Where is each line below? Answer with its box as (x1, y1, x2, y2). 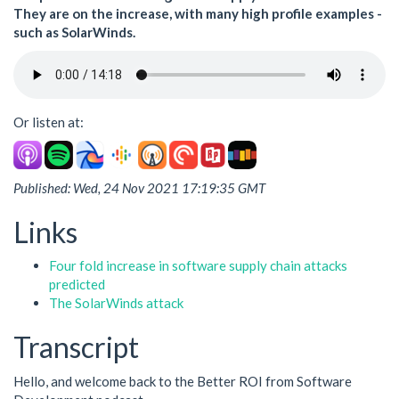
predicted (49, 276, 105, 292)
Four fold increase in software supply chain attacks (49, 257, 347, 273)
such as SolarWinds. (13, 23, 135, 40)
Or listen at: (13, 113, 84, 130)
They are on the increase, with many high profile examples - (13, 4, 382, 21)
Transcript (13, 330, 139, 364)
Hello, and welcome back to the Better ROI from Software (13, 372, 352, 389)
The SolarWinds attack (49, 295, 183, 311)
